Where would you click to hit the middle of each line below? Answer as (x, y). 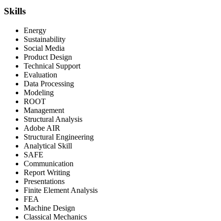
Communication (49, 163)
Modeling (39, 92)
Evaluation (40, 74)
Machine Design (49, 208)
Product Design (48, 57)
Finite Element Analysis (61, 190)
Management (44, 110)
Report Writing (47, 172)
